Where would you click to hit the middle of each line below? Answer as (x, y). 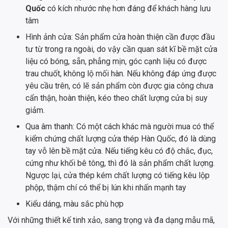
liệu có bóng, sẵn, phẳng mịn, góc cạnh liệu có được (116, 61)
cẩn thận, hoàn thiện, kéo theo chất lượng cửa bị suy (117, 98)
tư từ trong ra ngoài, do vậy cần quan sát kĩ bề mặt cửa (121, 49)
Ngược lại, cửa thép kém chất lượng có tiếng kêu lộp (118, 175)
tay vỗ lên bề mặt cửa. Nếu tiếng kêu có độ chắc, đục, (119, 151)
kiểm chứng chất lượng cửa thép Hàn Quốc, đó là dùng (121, 138)
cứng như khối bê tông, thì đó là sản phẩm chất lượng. (120, 163)
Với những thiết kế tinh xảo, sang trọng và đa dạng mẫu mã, (111, 220)
